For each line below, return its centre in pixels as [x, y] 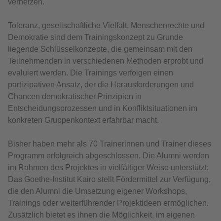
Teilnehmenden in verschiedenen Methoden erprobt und [106, 61]
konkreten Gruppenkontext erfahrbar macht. [83, 120]
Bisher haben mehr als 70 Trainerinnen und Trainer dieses [110, 144]
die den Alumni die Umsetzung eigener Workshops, [97, 191]
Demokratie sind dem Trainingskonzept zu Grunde [95, 37]
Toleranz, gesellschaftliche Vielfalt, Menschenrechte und [106, 26]
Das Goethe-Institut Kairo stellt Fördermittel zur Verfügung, [109, 180]
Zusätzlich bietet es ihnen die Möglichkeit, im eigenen [101, 215]
